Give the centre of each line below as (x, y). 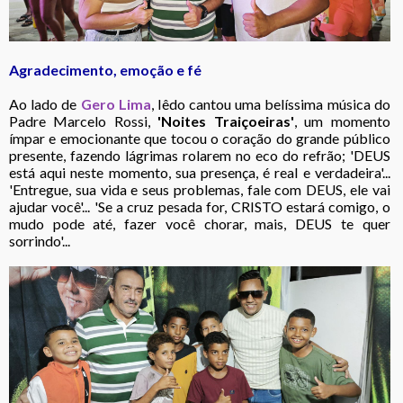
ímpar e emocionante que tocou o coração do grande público (200, 138)
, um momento (342, 121)
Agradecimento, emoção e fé (105, 69)
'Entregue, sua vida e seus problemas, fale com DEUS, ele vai (200, 189)
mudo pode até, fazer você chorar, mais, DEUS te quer (200, 223)
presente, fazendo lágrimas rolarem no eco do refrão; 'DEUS (200, 155)
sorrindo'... (40, 240)
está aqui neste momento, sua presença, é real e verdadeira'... (200, 172)
